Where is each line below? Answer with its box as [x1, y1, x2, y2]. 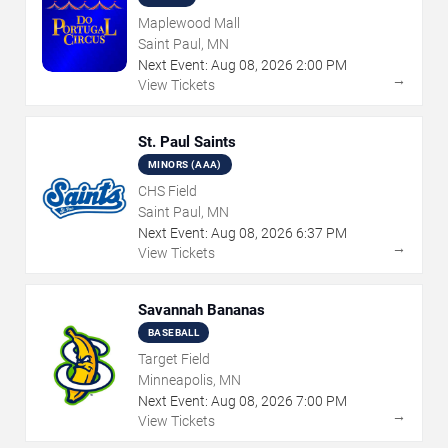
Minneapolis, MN [138, 372, 241, 389]
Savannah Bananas [138, 301, 265, 320]
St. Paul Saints [138, 133, 236, 152]
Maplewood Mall [138, 15, 240, 32]
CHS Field [138, 183, 197, 200]
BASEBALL [148, 327, 200, 339]
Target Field [138, 351, 210, 368]
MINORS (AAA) [148, 159, 222, 171]
